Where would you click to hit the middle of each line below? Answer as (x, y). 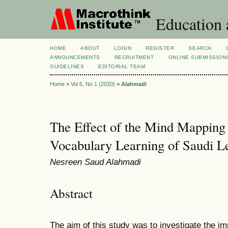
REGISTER (160, 48)
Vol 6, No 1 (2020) (93, 84)
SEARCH (200, 48)
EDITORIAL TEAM (122, 66)
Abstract (71, 193)
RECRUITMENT (134, 57)
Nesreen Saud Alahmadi (95, 162)
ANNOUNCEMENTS (75, 57)
